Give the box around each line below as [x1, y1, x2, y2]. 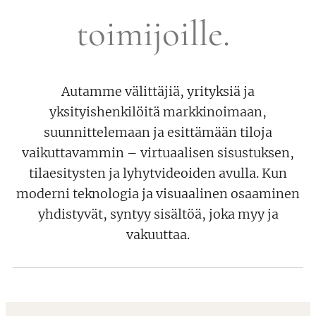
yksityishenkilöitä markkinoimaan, [49, 104, 267, 120]
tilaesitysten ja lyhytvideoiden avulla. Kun [29, 165, 287, 181]
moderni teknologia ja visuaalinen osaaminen [16, 186, 300, 202]
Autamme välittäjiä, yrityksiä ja [61, 83, 255, 99]
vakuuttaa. [126, 226, 190, 243]
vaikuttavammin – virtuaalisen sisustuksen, [22, 145, 294, 161]
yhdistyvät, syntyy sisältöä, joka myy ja [37, 206, 279, 222]
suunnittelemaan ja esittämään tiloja [44, 124, 272, 140]
